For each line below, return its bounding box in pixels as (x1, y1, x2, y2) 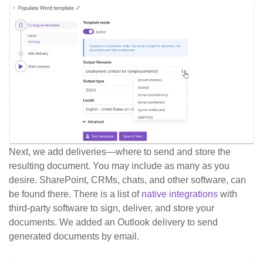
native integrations (141, 188, 218, 199)
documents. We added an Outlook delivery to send (9, 217, 218, 227)
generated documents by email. (9, 231, 139, 241)
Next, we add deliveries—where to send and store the (9, 146, 231, 157)
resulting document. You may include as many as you (9, 160, 230, 171)
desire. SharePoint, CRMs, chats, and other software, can (9, 174, 246, 185)
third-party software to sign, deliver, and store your (9, 203, 214, 213)
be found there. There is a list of (9, 188, 141, 199)
